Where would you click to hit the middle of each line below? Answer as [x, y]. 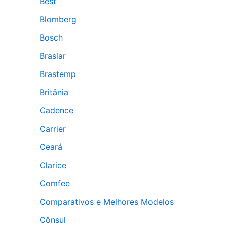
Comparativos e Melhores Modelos [107, 202]
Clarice [53, 165]
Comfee [55, 183]
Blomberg [58, 19]
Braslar [53, 56]
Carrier [53, 129]
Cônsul [53, 220]
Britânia [54, 92]
